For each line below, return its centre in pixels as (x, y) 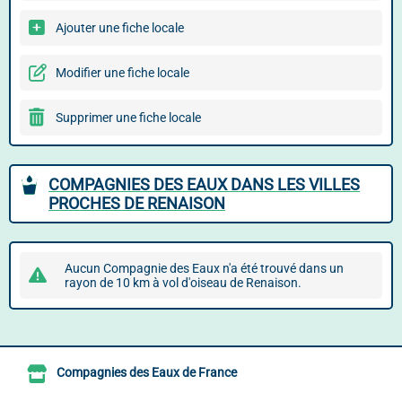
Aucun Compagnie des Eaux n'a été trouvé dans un (204, 268)
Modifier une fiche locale (122, 73)
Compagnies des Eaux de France (147, 373)
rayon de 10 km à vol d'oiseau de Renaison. (183, 283)
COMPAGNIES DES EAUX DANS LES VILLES (204, 184)
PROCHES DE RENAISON (137, 203)
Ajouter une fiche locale (120, 28)
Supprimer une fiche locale (128, 118)
